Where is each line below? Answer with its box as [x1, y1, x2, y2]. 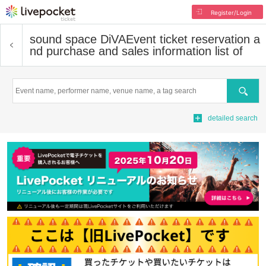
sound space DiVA [30, 33, 126, 46]
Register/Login [210, 9, 252, 16]
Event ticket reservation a [126, 33, 260, 46]
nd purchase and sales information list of [30, 45, 243, 58]
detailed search [208, 114, 258, 122]
